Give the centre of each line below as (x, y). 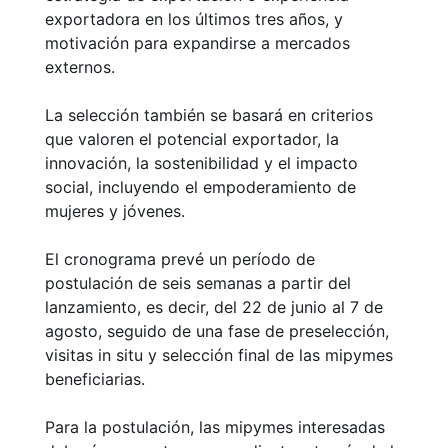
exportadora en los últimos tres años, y (194, 19)
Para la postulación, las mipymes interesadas (215, 427)
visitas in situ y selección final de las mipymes (219, 355)
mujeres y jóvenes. (115, 211)
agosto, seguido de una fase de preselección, (217, 331)
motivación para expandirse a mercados (197, 43)
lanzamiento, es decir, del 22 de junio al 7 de (214, 307)
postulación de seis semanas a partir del (198, 283)
